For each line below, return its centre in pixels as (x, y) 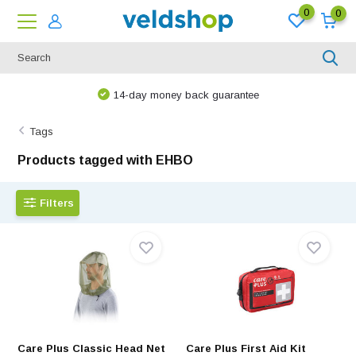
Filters (57, 203)
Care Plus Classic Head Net (92, 348)
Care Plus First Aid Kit (246, 348)
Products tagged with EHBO (106, 160)
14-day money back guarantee (186, 95)
